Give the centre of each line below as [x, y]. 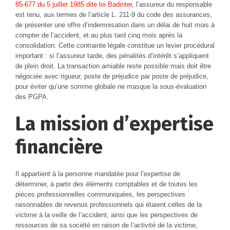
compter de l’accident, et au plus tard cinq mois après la [99, 35]
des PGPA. [32, 97]
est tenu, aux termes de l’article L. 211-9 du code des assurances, [114, 15]
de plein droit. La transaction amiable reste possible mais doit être [113, 66]
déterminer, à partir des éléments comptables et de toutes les [107, 184]
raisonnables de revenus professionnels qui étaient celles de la [109, 205]
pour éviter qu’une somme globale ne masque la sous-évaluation [111, 87]
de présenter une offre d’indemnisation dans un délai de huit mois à [115, 25]
